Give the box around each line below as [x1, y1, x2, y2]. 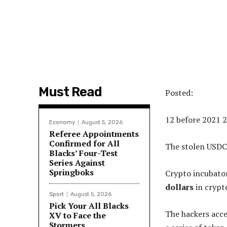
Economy [49, 119, 75, 126]
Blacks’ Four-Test [49, 147, 118, 159]
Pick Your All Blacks [49, 200, 129, 211]
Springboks [49, 166, 94, 178]
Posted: [165, 87, 193, 98]
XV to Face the [49, 209, 106, 221]
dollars [165, 181, 194, 193]
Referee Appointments [49, 128, 139, 139]
